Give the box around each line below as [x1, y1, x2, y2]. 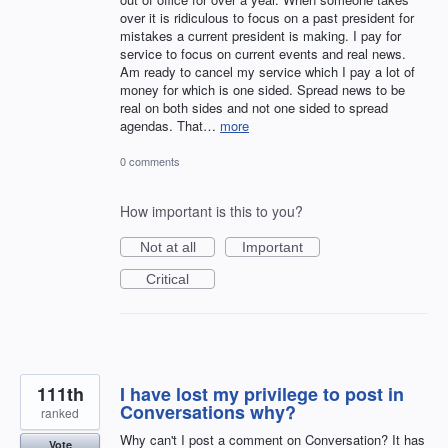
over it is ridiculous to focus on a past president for [120, 8, 414, 28]
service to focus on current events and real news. [120, 44, 406, 64]
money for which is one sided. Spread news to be [120, 80, 405, 100]
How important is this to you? [120, 200, 303, 221]
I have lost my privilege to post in [120, 380, 404, 407]
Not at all [139, 238, 196, 255]
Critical [146, 270, 189, 287]
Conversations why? [120, 398, 296, 425]
